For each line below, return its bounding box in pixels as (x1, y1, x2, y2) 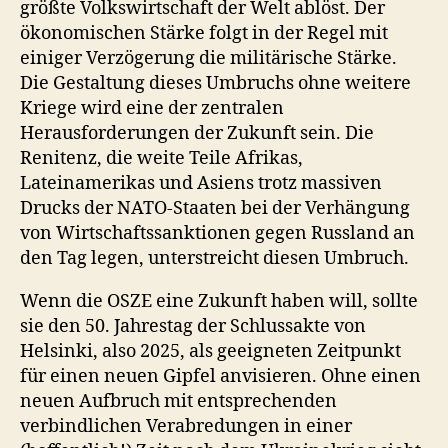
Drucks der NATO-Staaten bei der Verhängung (20, 196, 410, 220)
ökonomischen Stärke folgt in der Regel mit (20, 21, 388, 45)
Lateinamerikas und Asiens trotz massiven (20, 171, 382, 195)
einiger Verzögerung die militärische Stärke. (20, 46, 397, 70)
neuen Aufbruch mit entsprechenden (20, 389, 337, 413)
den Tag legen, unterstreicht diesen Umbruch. (20, 246, 409, 270)
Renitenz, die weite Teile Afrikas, (20, 146, 303, 170)
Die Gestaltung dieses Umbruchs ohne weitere (20, 71, 411, 95)
